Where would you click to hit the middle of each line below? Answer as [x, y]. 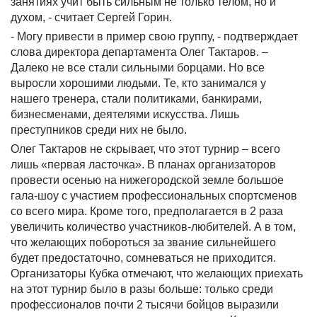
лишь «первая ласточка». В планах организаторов [143, 165]
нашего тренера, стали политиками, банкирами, [136, 99]
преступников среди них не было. [99, 130]
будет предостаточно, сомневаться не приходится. [143, 258]
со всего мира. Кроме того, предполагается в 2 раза [147, 211]
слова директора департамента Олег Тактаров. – [139, 52]
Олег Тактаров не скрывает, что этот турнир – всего [145, 149]
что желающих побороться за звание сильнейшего [143, 242]
